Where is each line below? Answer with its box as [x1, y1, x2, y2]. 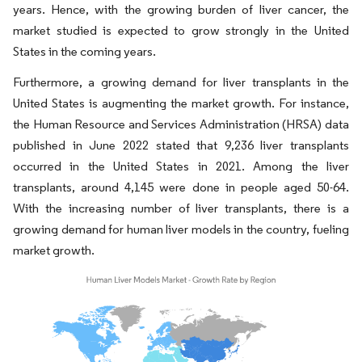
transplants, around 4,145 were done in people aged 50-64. [13, 179, 349, 195]
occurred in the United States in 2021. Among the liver [13, 158, 349, 174]
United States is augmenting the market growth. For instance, [13, 95, 349, 111]
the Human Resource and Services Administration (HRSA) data [13, 116, 349, 132]
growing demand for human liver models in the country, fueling [13, 221, 349, 237]
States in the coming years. [13, 43, 156, 59]
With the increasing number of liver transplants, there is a [13, 200, 349, 216]
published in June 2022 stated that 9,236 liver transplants [13, 137, 349, 153]
